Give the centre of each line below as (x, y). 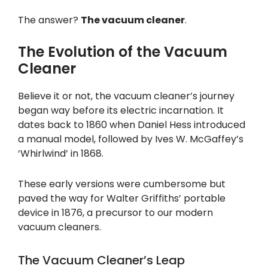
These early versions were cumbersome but (122, 184)
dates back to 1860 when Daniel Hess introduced (132, 125)
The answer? (49, 20)
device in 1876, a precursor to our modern (115, 213)
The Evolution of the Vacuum (123, 52)
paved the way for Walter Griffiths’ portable (122, 199)
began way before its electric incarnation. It (121, 111)
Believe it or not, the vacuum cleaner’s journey (126, 96)
